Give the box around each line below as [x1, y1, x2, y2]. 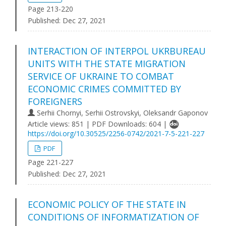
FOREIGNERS [28, 95, 82, 107]
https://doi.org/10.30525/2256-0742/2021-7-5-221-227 [28, 129, 204, 138]
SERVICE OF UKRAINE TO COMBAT [28, 70, 174, 82]
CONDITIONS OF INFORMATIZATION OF [28, 211, 199, 223]
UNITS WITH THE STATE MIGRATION [28, 58, 186, 70]
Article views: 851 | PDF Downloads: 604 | [28, 119, 169, 129]
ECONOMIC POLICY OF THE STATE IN [28, 198, 186, 210]
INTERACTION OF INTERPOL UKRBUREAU [28, 45, 206, 57]
